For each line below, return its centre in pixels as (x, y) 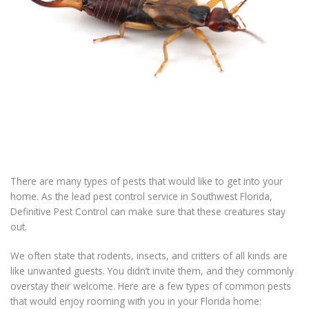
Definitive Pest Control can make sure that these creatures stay (148, 212)
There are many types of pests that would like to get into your (147, 181)
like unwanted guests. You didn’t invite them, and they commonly (152, 271)
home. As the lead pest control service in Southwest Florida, (141, 197)
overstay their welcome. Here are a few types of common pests (151, 286)
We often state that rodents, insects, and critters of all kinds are (149, 256)
